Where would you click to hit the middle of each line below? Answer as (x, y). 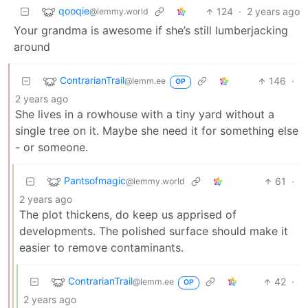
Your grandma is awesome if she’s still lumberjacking (151, 31)
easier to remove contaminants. (101, 248)
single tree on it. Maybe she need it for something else (157, 131)
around (32, 47)
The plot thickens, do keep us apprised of (128, 215)
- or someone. (52, 147)
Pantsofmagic (95, 181)
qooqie (74, 11)
